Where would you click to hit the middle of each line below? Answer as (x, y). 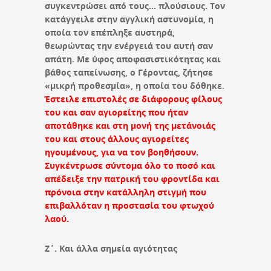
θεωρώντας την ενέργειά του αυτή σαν (129, 45)
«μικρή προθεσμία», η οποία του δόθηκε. (135, 85)
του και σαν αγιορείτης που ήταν (116, 112)
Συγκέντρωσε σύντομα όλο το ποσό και (130, 165)
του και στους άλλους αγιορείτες (117, 139)
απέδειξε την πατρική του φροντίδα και (132, 178)
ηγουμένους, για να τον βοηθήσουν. (122, 152)
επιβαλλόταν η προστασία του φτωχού (129, 205)
